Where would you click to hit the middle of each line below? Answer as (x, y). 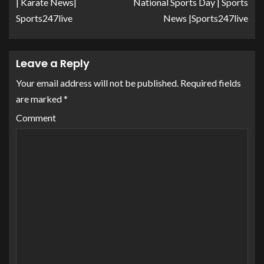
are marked (40, 99)
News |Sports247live (206, 18)
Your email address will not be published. (97, 83)
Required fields (210, 83)
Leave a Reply (53, 64)
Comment (36, 118)
